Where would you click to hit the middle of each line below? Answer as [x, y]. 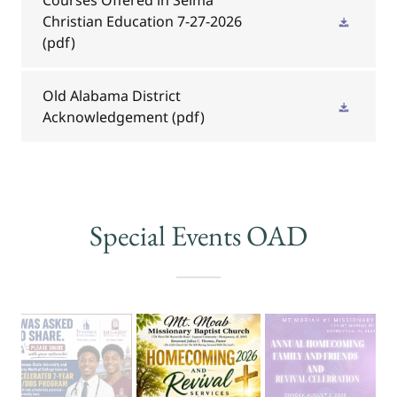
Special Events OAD [198, 235]
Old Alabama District [112, 95]
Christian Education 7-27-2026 [142, 21]
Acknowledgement [105, 117]
